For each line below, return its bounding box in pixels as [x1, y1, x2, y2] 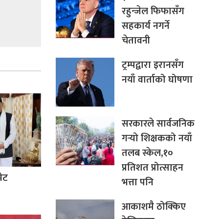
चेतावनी [121, 32, 150, 49]
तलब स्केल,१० [121, 144, 173, 161]
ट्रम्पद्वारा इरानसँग [121, 56, 184, 73]
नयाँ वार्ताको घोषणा [121, 71, 193, 88]
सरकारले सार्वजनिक [121, 115, 195, 132]
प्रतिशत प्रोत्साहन [121, 159, 183, 176]
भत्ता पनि [121, 174, 153, 191]
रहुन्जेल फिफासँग [121, 2, 184, 20]
